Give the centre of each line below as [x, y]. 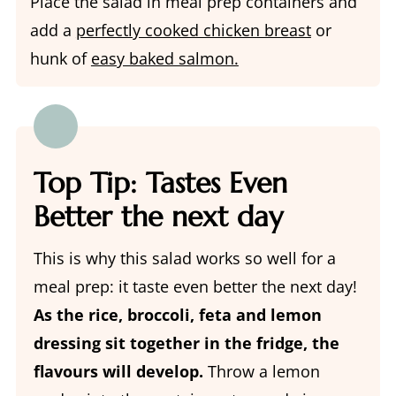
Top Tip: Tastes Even [160, 183]
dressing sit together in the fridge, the [186, 343]
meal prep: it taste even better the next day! [195, 286]
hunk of [60, 58]
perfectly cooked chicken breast [193, 30]
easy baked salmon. [164, 58]
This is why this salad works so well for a [184, 258]
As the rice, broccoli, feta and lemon [177, 314]
